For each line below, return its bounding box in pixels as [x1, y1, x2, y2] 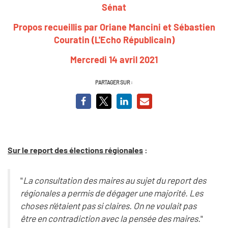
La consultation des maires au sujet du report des [22, 175, 206, 186]
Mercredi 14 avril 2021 [70, 53, 158, 65]
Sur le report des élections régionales [8, 145, 143, 155]
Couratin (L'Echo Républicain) [53, 34, 175, 45]
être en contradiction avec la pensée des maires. [20, 213, 201, 224]
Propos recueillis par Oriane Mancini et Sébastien [13, 21, 215, 33]
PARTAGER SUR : [95, 78, 133, 85]
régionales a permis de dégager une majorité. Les [20, 187, 203, 199]
